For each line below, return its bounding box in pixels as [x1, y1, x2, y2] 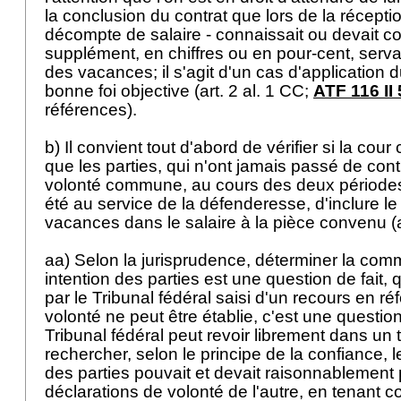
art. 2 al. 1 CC [200, 81, 304, 100]
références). [45, 100, 141, 119]
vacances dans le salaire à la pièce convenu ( [45, 213, 397, 232]
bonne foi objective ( [45, 81, 200, 100]
